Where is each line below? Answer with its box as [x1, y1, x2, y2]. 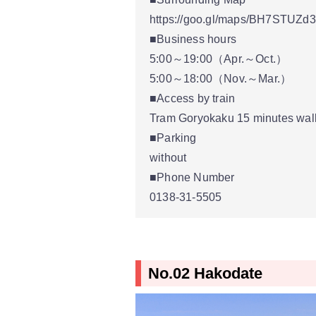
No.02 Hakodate [148, 264, 262, 282]
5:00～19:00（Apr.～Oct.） [150, 52, 288, 65]
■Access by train [150, 92, 236, 104]
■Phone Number [150, 171, 235, 183]
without [150, 151, 187, 164]
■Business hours [150, 32, 236, 45]
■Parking [150, 131, 197, 144]
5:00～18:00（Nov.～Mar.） [150, 72, 292, 85]
